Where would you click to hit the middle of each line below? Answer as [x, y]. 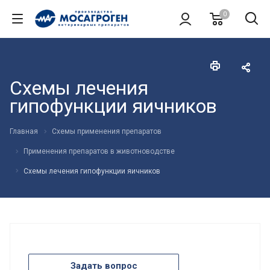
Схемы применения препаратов [107, 131]
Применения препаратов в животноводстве [99, 151]
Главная [24, 131]
